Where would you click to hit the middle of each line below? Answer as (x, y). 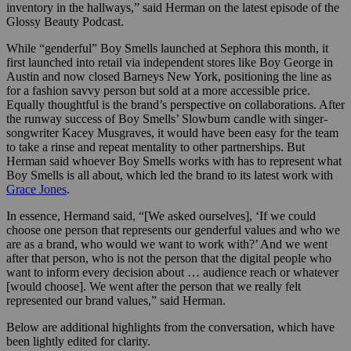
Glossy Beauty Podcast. (65, 22)
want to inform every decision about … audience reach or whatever (172, 273)
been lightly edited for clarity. (78, 342)
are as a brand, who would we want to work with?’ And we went (167, 244)
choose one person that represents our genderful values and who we (173, 230)
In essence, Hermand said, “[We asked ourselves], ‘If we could (161, 216)
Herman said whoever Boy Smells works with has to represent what (174, 161)
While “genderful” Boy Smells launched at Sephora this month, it (167, 49)
